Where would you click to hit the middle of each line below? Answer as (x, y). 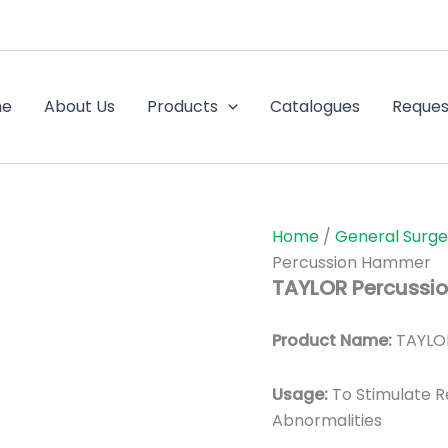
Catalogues (314, 106)
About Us (80, 106)
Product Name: (332, 340)
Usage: (302, 394)
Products (183, 106)
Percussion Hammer (351, 262)
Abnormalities (327, 420)
